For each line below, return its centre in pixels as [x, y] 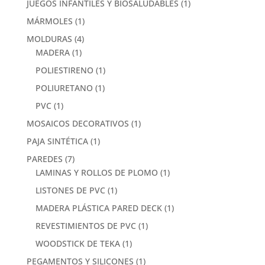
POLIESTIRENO [64, 70]
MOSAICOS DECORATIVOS [77, 123]
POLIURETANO [64, 88]
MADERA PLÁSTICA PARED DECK [98, 208]
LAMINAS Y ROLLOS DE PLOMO [96, 172]
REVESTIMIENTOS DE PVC [85, 225]
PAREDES [44, 159]
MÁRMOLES [49, 21]
